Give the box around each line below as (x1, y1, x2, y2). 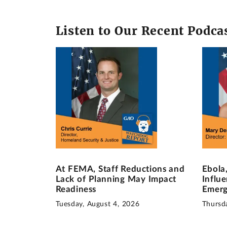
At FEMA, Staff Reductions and (55, 165, 185, 174)
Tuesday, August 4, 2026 (55, 200, 140, 208)
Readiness (55, 185, 97, 194)
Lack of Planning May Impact (55, 175, 177, 184)
